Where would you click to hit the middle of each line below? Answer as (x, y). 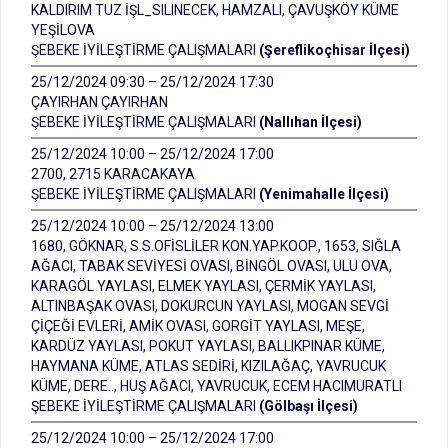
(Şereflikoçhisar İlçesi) (334, 50)
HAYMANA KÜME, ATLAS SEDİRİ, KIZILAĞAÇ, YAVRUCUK (208, 366)
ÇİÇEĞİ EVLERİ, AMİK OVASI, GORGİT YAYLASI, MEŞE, (198, 326)
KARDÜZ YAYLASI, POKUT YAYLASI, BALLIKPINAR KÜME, (208, 346)
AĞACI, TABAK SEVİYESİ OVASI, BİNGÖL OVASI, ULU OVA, (211, 266)
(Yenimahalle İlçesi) (324, 194)
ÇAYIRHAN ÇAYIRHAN (99, 102)
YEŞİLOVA (63, 30)
